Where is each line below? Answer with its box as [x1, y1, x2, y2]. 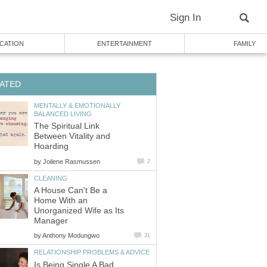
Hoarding [34, 142, 69, 151]
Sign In [170, 12, 201, 23]
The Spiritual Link [34, 122, 100, 131]
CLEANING [34, 174, 67, 182]
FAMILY [233, 40, 256, 47]
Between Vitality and [34, 132, 110, 141]
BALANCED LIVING [34, 110, 92, 117]
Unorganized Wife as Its [34, 206, 124, 216]
